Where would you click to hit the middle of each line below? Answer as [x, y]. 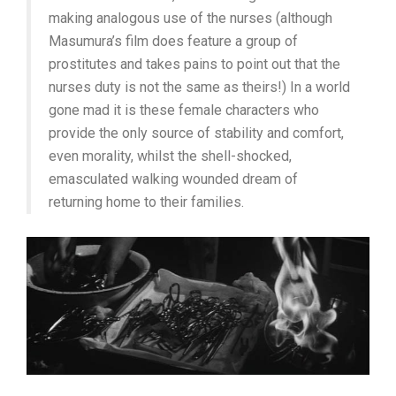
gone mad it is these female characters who [184, 110]
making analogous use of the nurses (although [190, 18]
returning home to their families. [146, 202]
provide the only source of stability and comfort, [196, 133]
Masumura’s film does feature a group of [173, 41]
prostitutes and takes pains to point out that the [194, 64]
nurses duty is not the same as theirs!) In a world [199, 87]
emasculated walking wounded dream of [173, 179]
